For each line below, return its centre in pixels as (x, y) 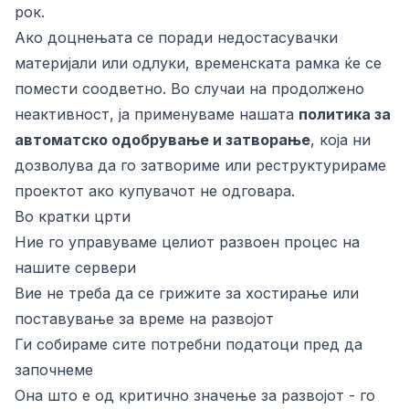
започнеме (54, 370)
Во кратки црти (73, 216)
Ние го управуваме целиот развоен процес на (187, 242)
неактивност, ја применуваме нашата (157, 114)
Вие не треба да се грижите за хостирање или (187, 293)
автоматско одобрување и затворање (163, 140)
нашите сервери (75, 267)
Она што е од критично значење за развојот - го (195, 395)
